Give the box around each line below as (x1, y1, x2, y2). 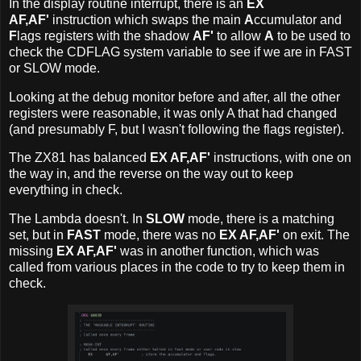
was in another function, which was (117, 244, 319, 259)
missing (9, 244, 56, 259)
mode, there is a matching (185, 212, 334, 226)
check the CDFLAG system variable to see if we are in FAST (9, 44, 352, 59)
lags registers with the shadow (17, 28, 193, 43)
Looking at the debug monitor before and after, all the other (9, 89, 340, 104)
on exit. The (280, 228, 350, 243)
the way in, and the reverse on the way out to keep (9, 167, 293, 181)
